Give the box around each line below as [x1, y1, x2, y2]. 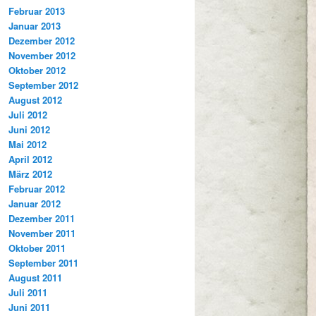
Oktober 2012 [8, 63, 66, 77]
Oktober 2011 [8, 241, 66, 255]
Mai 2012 [8, 137, 47, 151]
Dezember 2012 [8, 33, 75, 47]
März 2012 [8, 166, 52, 181]
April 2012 [8, 152, 52, 166]
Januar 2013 [8, 18, 61, 32]
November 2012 [8, 48, 75, 62]
